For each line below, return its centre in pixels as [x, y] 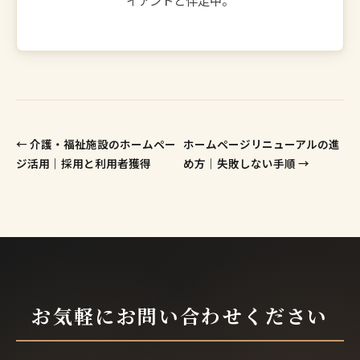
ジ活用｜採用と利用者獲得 [84, 163]
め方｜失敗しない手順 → [247, 163]
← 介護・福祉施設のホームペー [96, 143]
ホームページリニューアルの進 [262, 143]
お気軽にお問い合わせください [180, 315]
